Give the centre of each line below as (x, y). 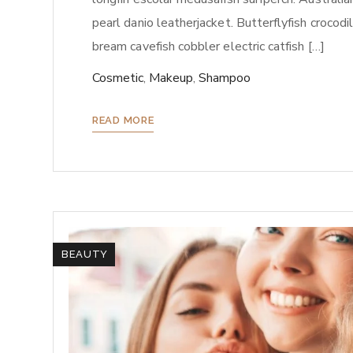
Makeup (171, 78)
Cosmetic (118, 78)
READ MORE (123, 121)
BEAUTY (85, 255)
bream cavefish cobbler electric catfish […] (208, 47)
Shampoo (225, 78)
